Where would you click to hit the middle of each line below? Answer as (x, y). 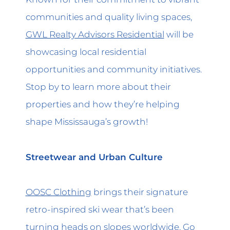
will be (179, 34)
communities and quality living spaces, (109, 17)
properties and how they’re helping (102, 104)
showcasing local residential (86, 52)
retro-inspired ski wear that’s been (100, 209)
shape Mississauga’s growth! (87, 122)
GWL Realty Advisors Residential (95, 34)
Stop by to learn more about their (98, 87)
